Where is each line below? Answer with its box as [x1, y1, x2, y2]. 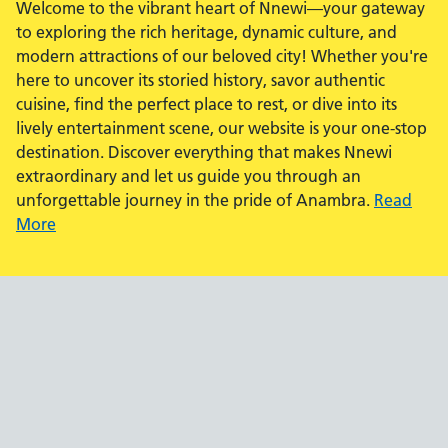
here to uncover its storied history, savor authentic [16, 69, 385, 90]
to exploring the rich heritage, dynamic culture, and [16, 21, 397, 42]
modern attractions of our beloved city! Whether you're [16, 45, 428, 66]
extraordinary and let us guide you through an [16, 165, 361, 186]
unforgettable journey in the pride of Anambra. [16, 189, 374, 210]
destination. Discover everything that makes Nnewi [16, 141, 392, 162]
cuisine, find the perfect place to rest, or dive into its [16, 93, 397, 114]
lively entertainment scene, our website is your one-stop [16, 117, 427, 138]
